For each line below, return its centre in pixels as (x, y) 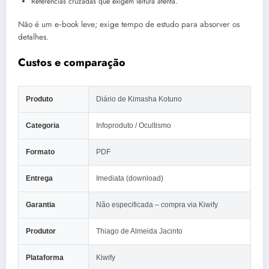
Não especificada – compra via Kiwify (157, 205)
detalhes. (33, 37)
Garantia (41, 205)
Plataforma (45, 258)
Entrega (39, 179)
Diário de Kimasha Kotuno (139, 99)
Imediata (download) (130, 179)
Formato (40, 152)
